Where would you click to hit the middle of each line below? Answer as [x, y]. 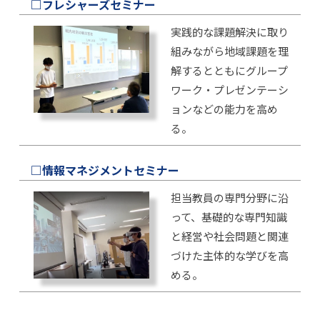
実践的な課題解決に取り [229, 32]
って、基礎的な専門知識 [229, 217]
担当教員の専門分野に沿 [229, 197]
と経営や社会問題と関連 [229, 236]
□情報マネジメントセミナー [105, 170]
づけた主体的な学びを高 [229, 255]
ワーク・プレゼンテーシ [229, 90]
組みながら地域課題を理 [229, 51]
